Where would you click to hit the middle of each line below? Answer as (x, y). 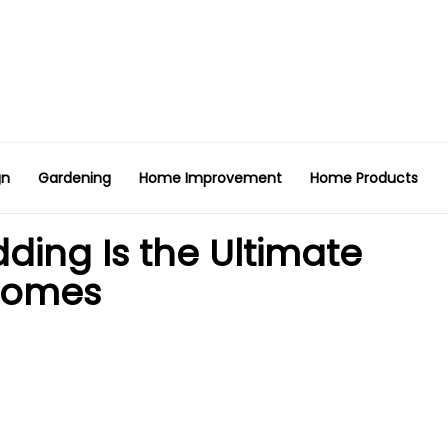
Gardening (74, 178)
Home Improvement (210, 178)
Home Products (364, 178)
